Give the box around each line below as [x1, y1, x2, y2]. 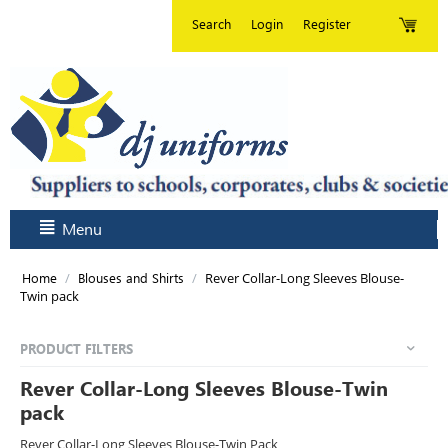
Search [192, 16, 231, 32]
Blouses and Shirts [78, 269, 184, 286]
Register [303, 16, 351, 32]
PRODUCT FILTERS [20, 339, 133, 357]
